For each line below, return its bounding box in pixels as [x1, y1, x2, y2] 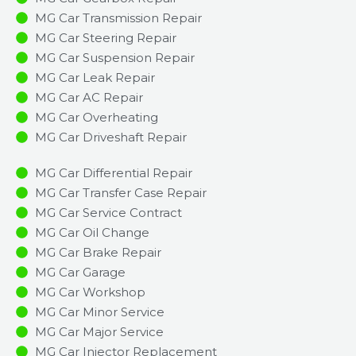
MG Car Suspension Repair [34, 49, 195, 65]
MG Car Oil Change [34, 224, 149, 240]
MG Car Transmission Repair [34, 10, 202, 25]
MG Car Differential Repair [34, 164, 192, 180]
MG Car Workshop [34, 284, 145, 300]
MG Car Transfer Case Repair [34, 184, 207, 200]
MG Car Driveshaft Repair [34, 129, 187, 145]
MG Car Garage [34, 264, 126, 280]
